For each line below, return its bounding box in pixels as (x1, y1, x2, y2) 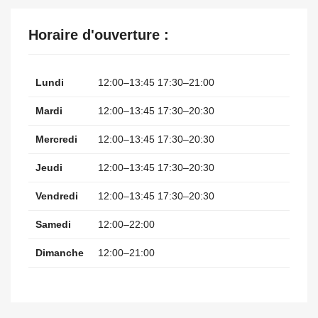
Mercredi (35, 133, 77, 145)
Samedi (35, 218, 71, 230)
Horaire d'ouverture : (28, 26, 169, 43)
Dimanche (35, 246, 84, 258)
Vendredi (35, 190, 78, 202)
